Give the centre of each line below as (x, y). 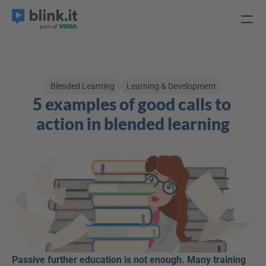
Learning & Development (171, 86)
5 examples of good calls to (132, 104)
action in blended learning (133, 123)
